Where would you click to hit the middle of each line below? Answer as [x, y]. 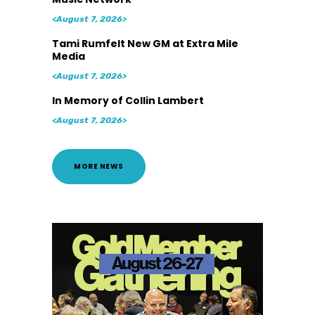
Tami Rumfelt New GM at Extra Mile [145, 44]
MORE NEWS [99, 167]
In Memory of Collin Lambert [128, 101]
